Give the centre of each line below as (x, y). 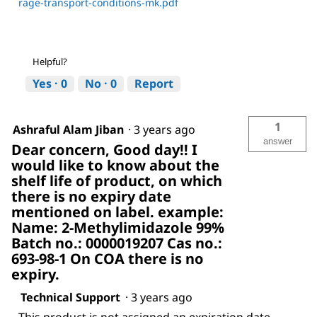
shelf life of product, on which (117, 181)
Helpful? (50, 62)
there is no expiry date (91, 197)
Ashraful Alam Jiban (68, 130)
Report (154, 84)
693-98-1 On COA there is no (108, 259)
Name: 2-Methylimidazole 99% (118, 228)
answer (277, 142)
